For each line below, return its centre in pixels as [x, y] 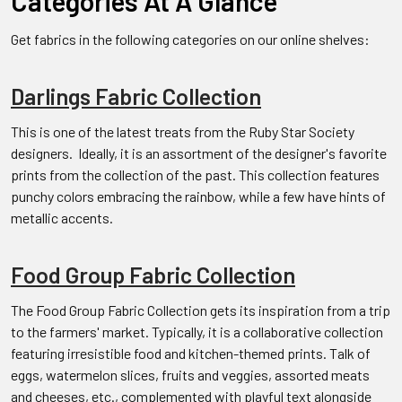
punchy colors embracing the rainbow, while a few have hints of [198, 196]
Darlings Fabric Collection [136, 96]
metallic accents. [62, 217]
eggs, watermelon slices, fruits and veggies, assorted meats [190, 374]
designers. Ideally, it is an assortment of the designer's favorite [199, 153]
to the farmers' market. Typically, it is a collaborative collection [197, 331]
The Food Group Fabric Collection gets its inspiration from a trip [201, 310]
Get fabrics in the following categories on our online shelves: [190, 39]
